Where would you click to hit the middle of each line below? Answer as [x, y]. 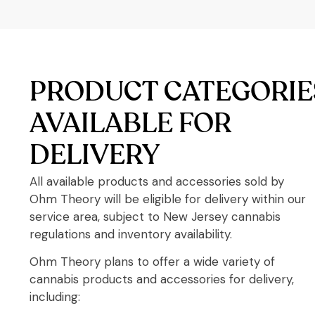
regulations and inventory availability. [131, 234]
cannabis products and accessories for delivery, [162, 279]
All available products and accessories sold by [157, 181]
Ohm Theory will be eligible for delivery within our [168, 199]
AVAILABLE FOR [130, 125]
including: [55, 297]
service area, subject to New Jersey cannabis [155, 216]
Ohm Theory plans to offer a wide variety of [152, 262]
